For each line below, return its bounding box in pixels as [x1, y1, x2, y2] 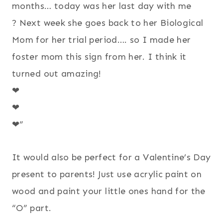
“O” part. [12, 202, 52, 214]
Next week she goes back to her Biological [16, 17, 204, 28]
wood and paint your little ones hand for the [12, 185, 206, 197]
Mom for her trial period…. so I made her [12, 34, 191, 45]
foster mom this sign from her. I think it [12, 51, 187, 62]
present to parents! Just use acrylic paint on [12, 168, 202, 180]
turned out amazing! [12, 68, 105, 79]
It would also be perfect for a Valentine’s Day [12, 151, 211, 163]
